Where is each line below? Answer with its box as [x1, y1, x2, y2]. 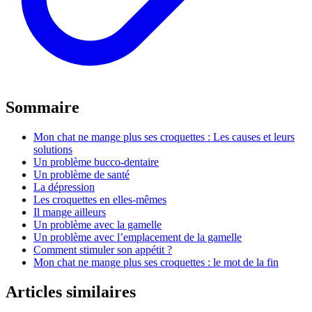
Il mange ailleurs [33, 206, 106, 219]
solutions [33, 143, 72, 156]
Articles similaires [6, 283, 136, 302]
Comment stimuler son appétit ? [33, 244, 172, 256]
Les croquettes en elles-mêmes [33, 194, 166, 206]
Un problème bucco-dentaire [33, 156, 159, 169]
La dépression [33, 181, 95, 194]
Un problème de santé [33, 169, 130, 181]
